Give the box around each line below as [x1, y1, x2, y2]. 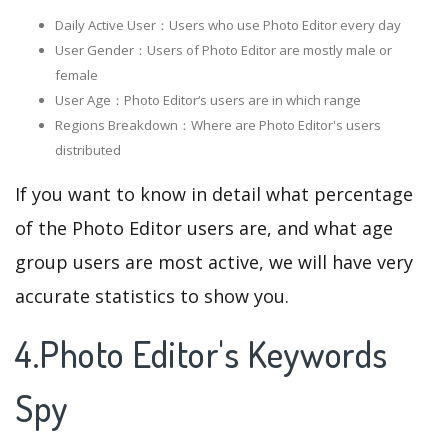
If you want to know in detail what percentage [15, 182, 413, 207]
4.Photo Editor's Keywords [15, 331, 388, 378]
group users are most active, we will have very [15, 250, 413, 275]
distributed [55, 141, 121, 160]
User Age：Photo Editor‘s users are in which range [55, 91, 361, 110]
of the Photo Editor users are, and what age [15, 216, 393, 241]
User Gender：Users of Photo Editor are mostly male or [55, 41, 392, 60]
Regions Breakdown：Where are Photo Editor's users [55, 116, 381, 135]
